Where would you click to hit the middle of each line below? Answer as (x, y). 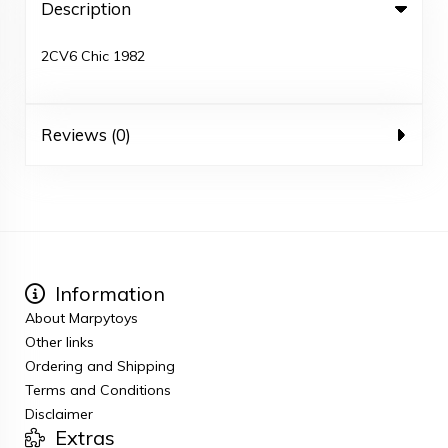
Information (107, 293)
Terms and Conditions (98, 390)
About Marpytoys (81, 318)
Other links (59, 342)
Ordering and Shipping (100, 366)
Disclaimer (59, 414)
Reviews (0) (86, 134)
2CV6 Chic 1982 (93, 56)
